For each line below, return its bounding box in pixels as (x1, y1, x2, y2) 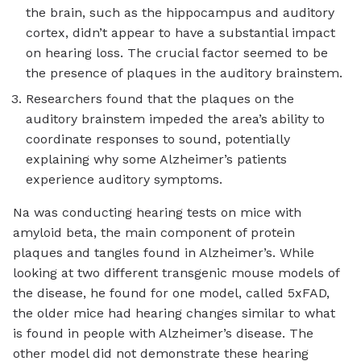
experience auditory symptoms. (26, 171, 222, 187)
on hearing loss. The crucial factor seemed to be (26, 44, 328, 60)
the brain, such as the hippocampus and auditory (26, 4, 334, 20)
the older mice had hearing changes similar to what (13, 305, 335, 321)
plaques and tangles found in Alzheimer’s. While (13, 244, 314, 260)
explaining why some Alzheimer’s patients (26, 151, 287, 167)
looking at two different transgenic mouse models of (13, 264, 339, 280)
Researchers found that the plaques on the (26, 90, 294, 106)
